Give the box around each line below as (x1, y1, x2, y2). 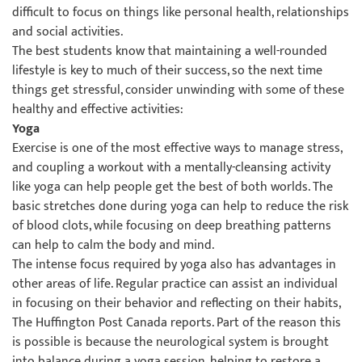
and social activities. (12, 21, 123, 43)
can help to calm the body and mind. (12, 234, 214, 256)
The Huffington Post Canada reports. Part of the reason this (12, 312, 341, 334)
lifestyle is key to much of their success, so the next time (12, 60, 322, 82)
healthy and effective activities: (12, 99, 183, 120)
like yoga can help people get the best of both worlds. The (12, 176, 333, 198)
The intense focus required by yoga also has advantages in (12, 254, 336, 276)
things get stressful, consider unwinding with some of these (12, 79, 344, 101)
